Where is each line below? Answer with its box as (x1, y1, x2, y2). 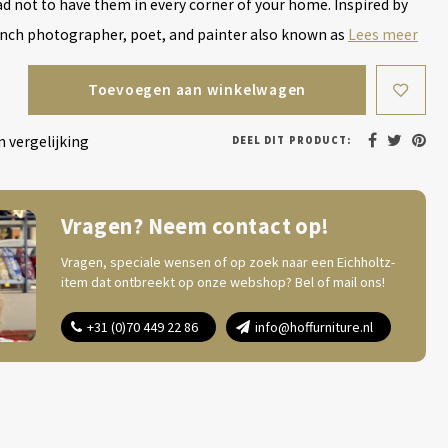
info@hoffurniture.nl (255, 318, 373, 336)
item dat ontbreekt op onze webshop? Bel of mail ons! (61, 273, 385, 291)
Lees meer (348, 25, 418, 44)
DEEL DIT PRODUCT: (232, 133, 351, 147)
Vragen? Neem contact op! (61, 212, 330, 240)
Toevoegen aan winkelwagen (87, 80, 307, 99)
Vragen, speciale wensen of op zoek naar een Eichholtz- (61, 253, 395, 271)
